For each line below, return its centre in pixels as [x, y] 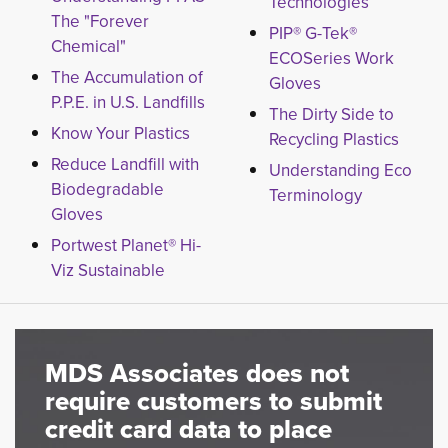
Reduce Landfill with [125, 164]
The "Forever [100, 21]
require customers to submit [213, 401]
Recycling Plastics [333, 139]
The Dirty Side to [331, 114]
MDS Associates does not [197, 373]
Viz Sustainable [108, 270]
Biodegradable [107, 189]
